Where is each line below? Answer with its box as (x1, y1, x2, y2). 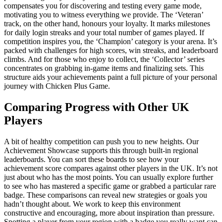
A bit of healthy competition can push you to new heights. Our (4, 137, 199, 146)
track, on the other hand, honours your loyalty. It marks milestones (4, 19, 210, 28)
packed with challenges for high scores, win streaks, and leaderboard (4, 46, 218, 55)
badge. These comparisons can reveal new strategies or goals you (4, 190, 207, 199)
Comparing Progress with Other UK (4, 100, 189, 113)
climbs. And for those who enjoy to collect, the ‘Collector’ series (4, 55, 205, 63)
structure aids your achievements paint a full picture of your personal (4, 72, 217, 81)
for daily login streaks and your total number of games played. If (4, 28, 204, 37)
